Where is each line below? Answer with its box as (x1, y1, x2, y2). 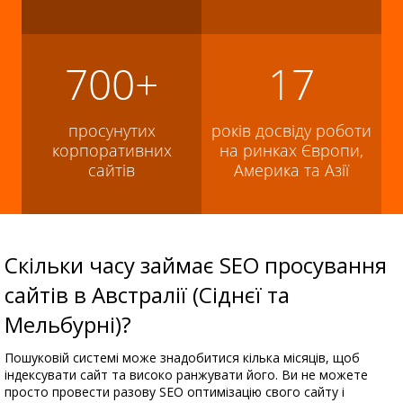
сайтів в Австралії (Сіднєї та (4, 280, 290, 309)
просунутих (67, 120, 156, 141)
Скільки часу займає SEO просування (4, 250, 387, 280)
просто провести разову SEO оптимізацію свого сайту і (4, 383, 345, 400)
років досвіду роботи (211, 120, 372, 141)
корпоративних (51, 139, 172, 161)
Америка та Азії (234, 159, 349, 181)
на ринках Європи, (219, 139, 363, 161)
